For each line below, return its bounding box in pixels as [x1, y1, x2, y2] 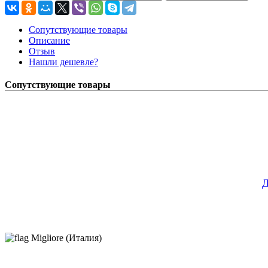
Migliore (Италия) [31, 232, 102, 243]
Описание [29, 35, 70, 45]
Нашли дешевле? [29, 56, 98, 67]
